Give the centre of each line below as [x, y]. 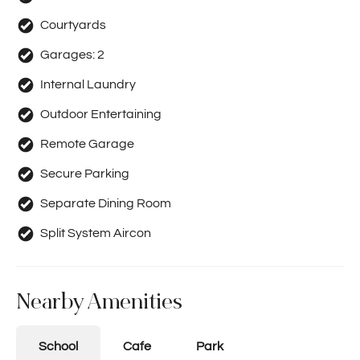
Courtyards [73, 25]
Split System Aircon [96, 233]
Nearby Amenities [99, 302]
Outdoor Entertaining [101, 114]
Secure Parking [85, 174]
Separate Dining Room [106, 203]
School [58, 346]
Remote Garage [87, 144]
